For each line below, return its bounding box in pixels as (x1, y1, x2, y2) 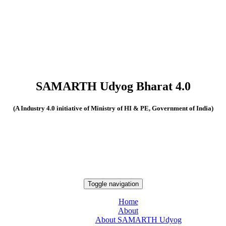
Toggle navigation (87, 180, 139, 188)
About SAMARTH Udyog (95, 215, 182, 224)
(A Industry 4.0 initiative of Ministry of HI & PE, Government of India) (13, 104, 213, 112)
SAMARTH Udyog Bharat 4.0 (35, 79, 191, 93)
